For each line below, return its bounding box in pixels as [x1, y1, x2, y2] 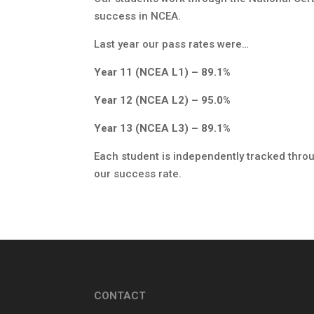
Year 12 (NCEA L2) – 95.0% [94, 94, 231, 107]
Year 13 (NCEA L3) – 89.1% [94, 122, 231, 135]
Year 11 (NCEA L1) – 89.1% [94, 66, 231, 79]
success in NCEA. [94, 10, 182, 23]
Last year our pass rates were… [94, 38, 250, 51]
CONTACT [94, 289, 146, 302]
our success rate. [94, 168, 182, 181]
